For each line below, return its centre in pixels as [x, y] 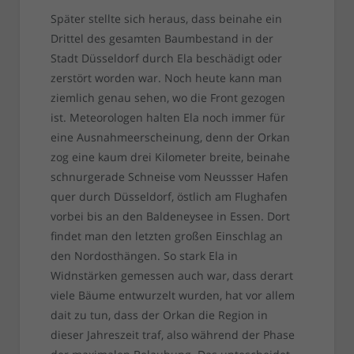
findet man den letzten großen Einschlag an [166, 236]
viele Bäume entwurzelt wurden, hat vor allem [172, 296]
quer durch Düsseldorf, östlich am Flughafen [169, 197]
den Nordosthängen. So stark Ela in [144, 256]
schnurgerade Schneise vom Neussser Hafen [169, 177]
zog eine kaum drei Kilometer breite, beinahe [170, 157]
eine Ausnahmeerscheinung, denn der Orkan [170, 137]
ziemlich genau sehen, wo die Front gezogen [168, 98]
